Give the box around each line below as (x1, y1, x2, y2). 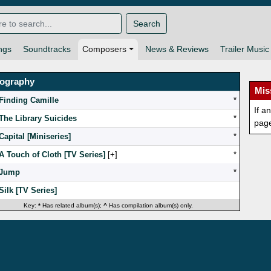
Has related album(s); (40, 202, 103, 209)
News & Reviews (145, 44, 209, 54)
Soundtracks (23, 44, 71, 54)
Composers (82, 44, 126, 54)
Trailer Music (220, 44, 269, 54)
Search (132, 18, 160, 28)
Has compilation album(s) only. (106, 202, 193, 209)
